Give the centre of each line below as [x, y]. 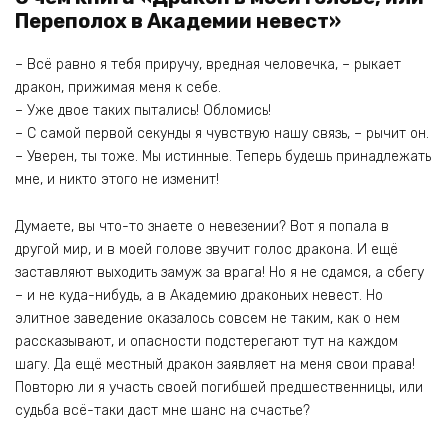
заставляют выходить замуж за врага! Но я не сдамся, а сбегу [219, 272]
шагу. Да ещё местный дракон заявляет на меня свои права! [215, 364]
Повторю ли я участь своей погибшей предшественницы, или [219, 387]
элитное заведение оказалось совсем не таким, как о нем [207, 318]
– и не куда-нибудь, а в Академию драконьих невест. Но [199, 295]
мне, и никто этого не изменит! [117, 180]
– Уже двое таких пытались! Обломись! [143, 111]
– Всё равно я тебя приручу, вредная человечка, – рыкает [208, 65]
